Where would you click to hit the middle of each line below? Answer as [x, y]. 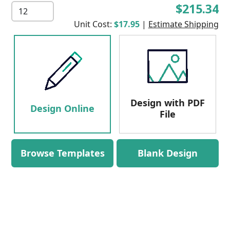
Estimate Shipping [183, 24]
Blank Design [167, 153]
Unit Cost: [94, 24]
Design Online [63, 108]
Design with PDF [167, 103]
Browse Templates [62, 153]
